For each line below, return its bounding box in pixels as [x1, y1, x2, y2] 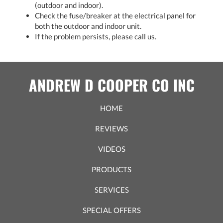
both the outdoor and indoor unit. [35, 21, 141, 30]
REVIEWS [95, 123, 128, 133]
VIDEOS [98, 144, 125, 153]
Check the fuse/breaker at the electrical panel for [35, 10, 196, 20]
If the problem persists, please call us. [35, 31, 156, 41]
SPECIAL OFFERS [82, 205, 141, 215]
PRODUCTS [92, 164, 131, 174]
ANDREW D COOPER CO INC [28, 73, 195, 96]
